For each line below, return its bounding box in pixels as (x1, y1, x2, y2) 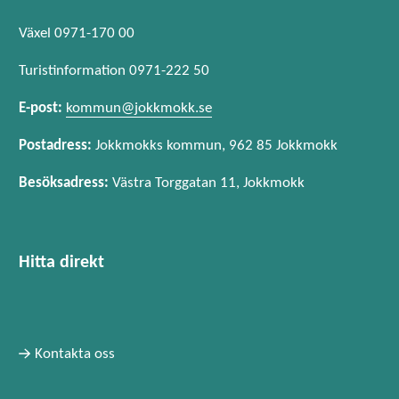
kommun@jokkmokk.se (66, 100, 212, 116)
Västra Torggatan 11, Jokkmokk (109, 175, 305, 191)
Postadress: (19, 137, 92, 153)
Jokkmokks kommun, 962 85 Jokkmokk (92, 137, 338, 153)
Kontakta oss (34, 346, 115, 362)
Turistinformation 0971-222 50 (19, 63, 209, 79)
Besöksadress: (19, 175, 109, 191)
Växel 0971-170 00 (19, 26, 134, 42)
